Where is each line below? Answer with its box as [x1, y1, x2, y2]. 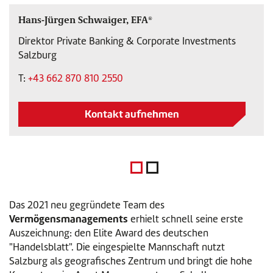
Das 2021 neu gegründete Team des [9, 199, 165, 211]
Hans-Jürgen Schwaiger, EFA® [18, 13, 152, 26]
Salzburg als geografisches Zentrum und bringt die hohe [9, 255, 252, 268]
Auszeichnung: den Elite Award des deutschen [9, 227, 208, 239]
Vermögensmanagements [9, 212, 128, 225]
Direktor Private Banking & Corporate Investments [18, 35, 236, 48]
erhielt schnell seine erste [128, 213, 243, 225]
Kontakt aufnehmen [85, 107, 179, 121]
